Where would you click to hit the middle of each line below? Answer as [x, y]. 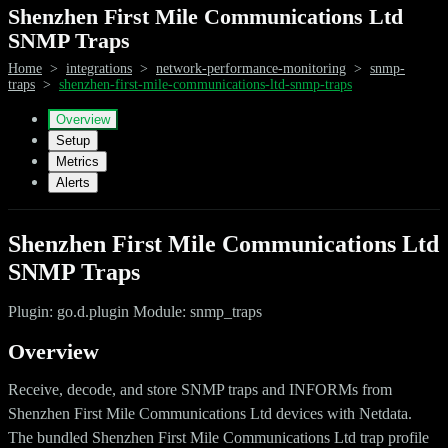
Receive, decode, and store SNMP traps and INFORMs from [200, 389]
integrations [99, 68]
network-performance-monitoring [251, 68]
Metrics [77, 161]
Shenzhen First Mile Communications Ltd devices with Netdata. [210, 413]
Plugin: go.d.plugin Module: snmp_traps [135, 311]
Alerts [73, 182]
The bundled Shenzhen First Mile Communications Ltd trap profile [218, 437]
